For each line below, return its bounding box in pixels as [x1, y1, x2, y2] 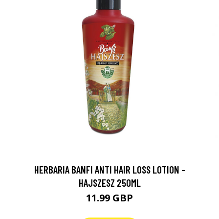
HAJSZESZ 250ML [78, 176, 141, 189]
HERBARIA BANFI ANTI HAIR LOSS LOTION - [34, 163, 185, 175]
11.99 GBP [86, 191, 133, 204]
